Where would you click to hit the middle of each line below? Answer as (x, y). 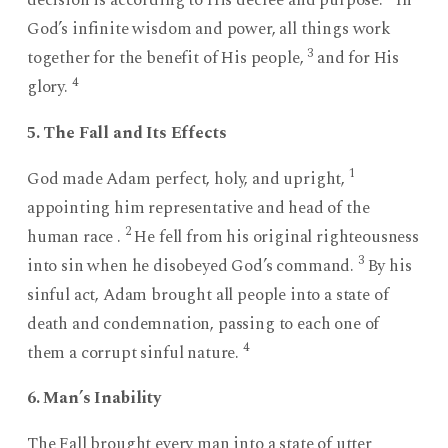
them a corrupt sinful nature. (134, 352)
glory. (49, 86)
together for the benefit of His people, (167, 57)
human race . (75, 236)
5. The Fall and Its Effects (126, 132)
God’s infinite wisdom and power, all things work (208, 28)
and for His (356, 57)
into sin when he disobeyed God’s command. (192, 265)
